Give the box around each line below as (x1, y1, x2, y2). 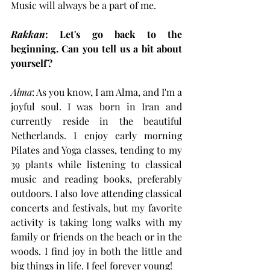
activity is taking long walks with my (11, 215, 182, 228)
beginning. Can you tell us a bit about (11, 42, 182, 55)
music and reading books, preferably (11, 172, 182, 185)
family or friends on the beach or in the (11, 230, 182, 243)
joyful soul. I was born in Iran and (11, 99, 182, 113)
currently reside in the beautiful (11, 114, 182, 127)
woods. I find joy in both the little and (11, 244, 182, 257)
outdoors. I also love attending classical (11, 186, 182, 199)
